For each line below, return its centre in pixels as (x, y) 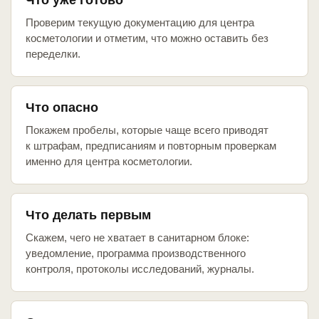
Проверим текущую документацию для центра (140, 23)
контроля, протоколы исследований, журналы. (140, 269)
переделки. (53, 54)
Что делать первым (88, 215)
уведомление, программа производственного (136, 253)
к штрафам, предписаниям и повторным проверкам (151, 146)
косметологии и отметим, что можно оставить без (147, 38)
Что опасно (62, 108)
